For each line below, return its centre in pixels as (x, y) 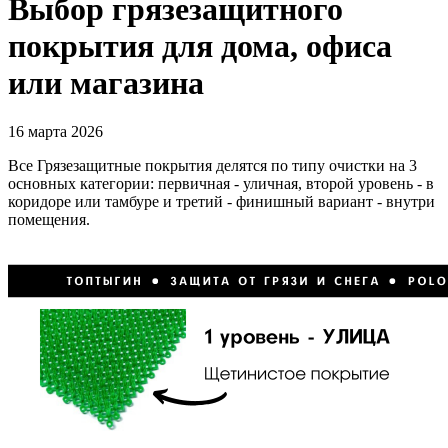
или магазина (106, 82)
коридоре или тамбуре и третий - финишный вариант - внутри (221, 202)
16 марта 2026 (55, 132)
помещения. (51, 220)
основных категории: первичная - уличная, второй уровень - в (221, 184)
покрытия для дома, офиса (200, 45)
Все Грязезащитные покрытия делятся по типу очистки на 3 (212, 166)
